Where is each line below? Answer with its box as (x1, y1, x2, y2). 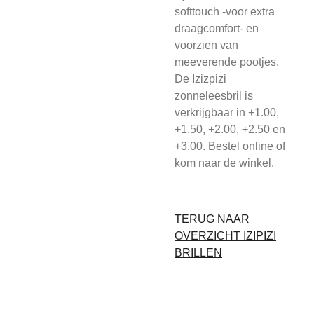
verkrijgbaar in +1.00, (175, 107, 279, 118)
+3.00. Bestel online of (175, 140, 285, 152)
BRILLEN (175, 247, 222, 259)
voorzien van (175, 39, 238, 51)
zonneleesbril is (175, 90, 253, 102)
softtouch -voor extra (175, 6, 275, 18)
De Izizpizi (175, 73, 226, 85)
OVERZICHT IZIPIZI (175, 230, 276, 242)
